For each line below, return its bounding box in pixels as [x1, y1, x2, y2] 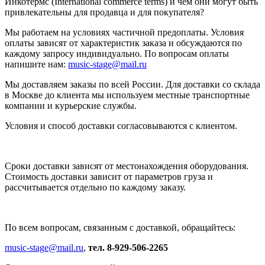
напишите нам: [5, 59, 68, 69]
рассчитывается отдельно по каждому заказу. [5, 182, 186, 192]
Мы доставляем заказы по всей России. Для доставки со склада [5, 79, 260, 89]
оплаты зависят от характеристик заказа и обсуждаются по [5, 37, 242, 48]
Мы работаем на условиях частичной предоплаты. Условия [5, 27, 244, 37]
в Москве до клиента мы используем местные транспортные [5, 89, 250, 100]
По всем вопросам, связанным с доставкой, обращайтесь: [5, 222, 235, 232]
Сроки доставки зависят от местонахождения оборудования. [5, 160, 248, 171]
